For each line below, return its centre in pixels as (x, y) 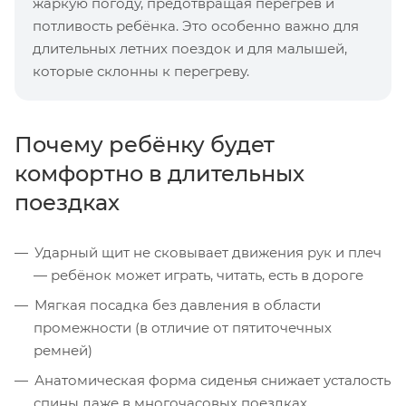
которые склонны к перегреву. (141, 71)
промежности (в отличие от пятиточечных (183, 327)
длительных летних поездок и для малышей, (190, 48)
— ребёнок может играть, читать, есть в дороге (198, 275)
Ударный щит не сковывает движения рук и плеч (208, 252)
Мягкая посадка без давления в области (178, 304)
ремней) (63, 350)
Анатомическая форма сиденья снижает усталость (213, 380)
